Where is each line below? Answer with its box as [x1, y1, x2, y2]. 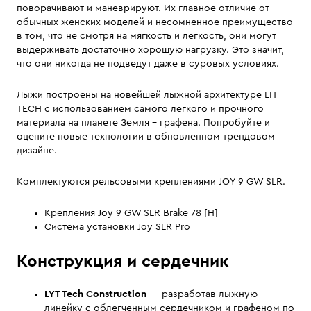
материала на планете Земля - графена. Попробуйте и [17, 118, 270, 128]
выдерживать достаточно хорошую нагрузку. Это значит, [17, 45, 284, 56]
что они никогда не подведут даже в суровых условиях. [17, 59, 279, 69]
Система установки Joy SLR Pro [44, 222, 190, 233]
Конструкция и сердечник [17, 253, 229, 271]
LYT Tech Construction [44, 289, 146, 300]
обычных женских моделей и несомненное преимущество [17, 17, 293, 28]
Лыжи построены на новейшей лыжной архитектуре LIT [17, 90, 277, 101]
